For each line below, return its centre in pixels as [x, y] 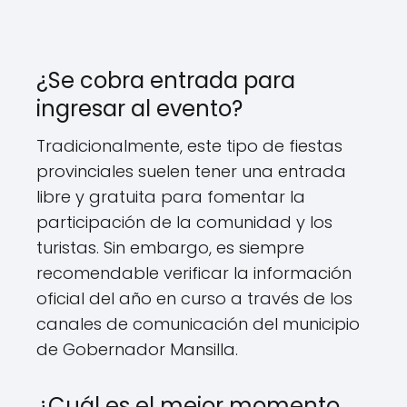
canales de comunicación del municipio [198, 324]
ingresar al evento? [139, 109]
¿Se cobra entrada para [166, 80]
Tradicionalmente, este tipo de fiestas [189, 146]
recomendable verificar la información [194, 273]
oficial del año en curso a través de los [194, 298]
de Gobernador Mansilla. [137, 349]
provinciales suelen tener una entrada [191, 171]
